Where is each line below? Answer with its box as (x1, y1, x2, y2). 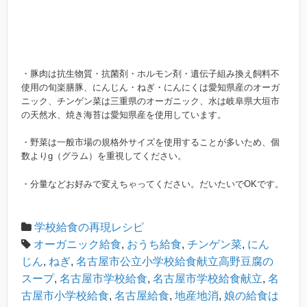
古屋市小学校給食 (21, 290, 109, 302)
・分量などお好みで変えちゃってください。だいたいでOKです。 (21, 178, 284, 189)
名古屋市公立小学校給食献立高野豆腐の (76, 256, 273, 268)
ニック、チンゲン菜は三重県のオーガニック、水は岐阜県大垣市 (21, 95, 280, 106)
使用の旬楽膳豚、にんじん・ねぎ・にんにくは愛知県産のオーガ (21, 82, 280, 93)
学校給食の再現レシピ (34, 221, 144, 234)
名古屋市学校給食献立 (153, 273, 262, 285)
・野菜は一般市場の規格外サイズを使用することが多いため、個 (21, 136, 280, 147)
